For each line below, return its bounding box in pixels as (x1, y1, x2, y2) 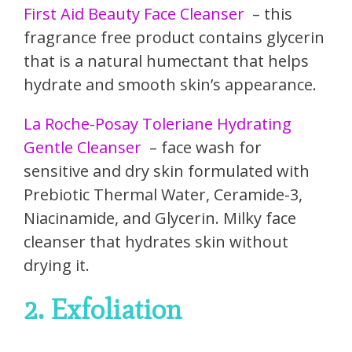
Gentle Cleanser (24, 136, 141, 158)
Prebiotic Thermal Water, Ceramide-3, (24, 183, 302, 205)
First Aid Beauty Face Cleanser (24, 2, 248, 24)
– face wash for (141, 136, 262, 158)
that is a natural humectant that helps (24, 49, 309, 71)
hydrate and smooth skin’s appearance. (24, 73, 317, 95)
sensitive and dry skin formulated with (24, 159, 310, 181)
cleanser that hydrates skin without (24, 230, 288, 252)
